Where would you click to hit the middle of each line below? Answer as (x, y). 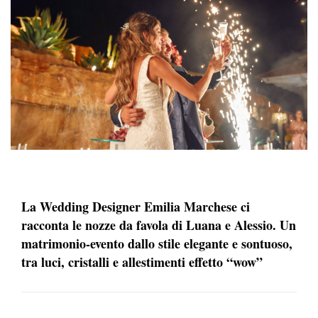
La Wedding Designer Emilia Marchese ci (136, 207)
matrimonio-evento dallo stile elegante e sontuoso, (157, 244)
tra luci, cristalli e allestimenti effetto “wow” (142, 262)
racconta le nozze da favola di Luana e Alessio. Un (159, 225)
